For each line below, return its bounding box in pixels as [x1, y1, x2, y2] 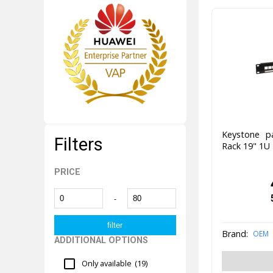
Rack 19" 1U [221, 140, 270, 152]
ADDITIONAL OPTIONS [54, 235, 148, 246]
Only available [82, 258, 132, 269]
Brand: [221, 228, 248, 240]
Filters [54, 133, 103, 155]
